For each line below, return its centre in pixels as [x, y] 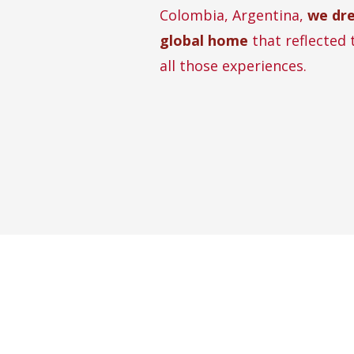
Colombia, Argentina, [233, 15]
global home [204, 40]
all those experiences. [233, 66]
